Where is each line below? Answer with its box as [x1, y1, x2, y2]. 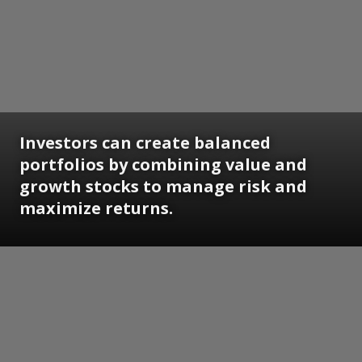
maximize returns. [19, 196, 173, 219]
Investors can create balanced [19, 131, 271, 154]
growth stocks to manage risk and [19, 175, 307, 197]
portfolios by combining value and [19, 153, 307, 175]
